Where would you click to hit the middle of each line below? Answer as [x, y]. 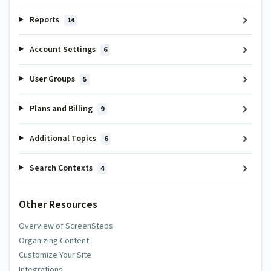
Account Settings [62, 49]
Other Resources [58, 205]
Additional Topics [63, 138]
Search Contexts [61, 168]
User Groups [52, 79]
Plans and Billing [61, 109]
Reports [44, 20]
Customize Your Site [55, 255]
